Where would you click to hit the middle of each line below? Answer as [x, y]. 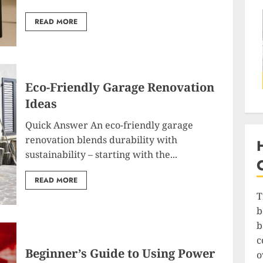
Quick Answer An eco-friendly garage [109, 125]
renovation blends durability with [102, 140]
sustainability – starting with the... [102, 154]
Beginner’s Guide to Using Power [120, 253]
